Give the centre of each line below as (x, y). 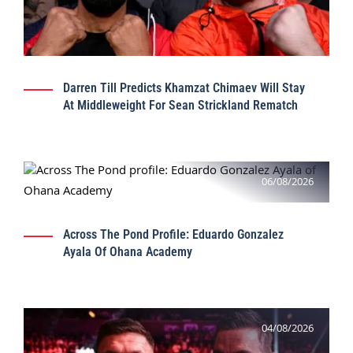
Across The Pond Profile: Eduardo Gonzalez (173, 234)
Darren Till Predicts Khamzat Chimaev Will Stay (184, 87)
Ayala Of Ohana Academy (128, 251)
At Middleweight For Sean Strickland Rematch (180, 105)
